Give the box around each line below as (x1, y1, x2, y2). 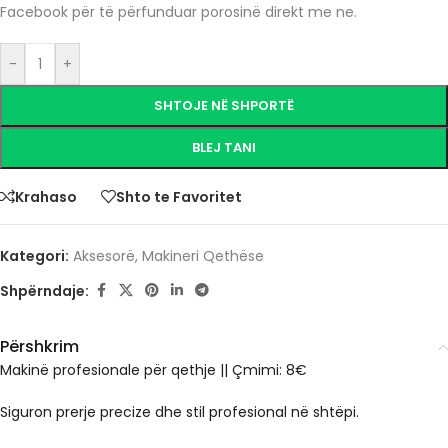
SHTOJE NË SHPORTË (154, 96, 294, 116)
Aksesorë (73, 246, 135, 267)
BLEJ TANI (192, 138, 256, 158)
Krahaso (15, 186, 77, 207)
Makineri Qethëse (142, 246, 264, 267)
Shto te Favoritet (116, 186, 242, 207)
